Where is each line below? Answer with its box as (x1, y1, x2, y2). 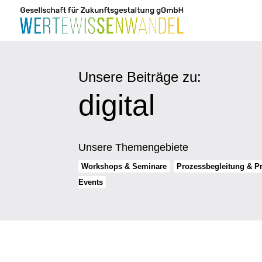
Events (78, 178, 104, 187)
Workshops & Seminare (81, 162, 167, 171)
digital (78, 89, 156, 122)
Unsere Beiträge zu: (78, 69, 202, 85)
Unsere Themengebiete (78, 142, 189, 154)
